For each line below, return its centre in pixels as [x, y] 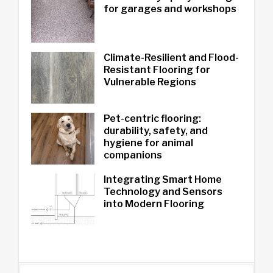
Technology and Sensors [163, 191]
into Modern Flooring [154, 204]
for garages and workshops [170, 9]
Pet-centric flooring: [152, 118]
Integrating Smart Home [162, 179]
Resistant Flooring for [157, 69]
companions [133, 155]
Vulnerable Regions [150, 82]
